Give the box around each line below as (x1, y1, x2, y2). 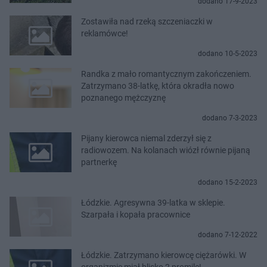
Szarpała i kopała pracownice (81, 209, 190, 219)
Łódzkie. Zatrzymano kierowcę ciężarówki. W (81, 250, 246, 260)
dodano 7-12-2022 (198, 230, 257, 239)
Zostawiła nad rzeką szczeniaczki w (81, 16, 213, 26)
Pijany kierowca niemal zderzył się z (81, 133, 212, 143)
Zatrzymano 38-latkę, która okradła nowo (81, 80, 234, 91)
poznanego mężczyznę (81, 92, 166, 103)
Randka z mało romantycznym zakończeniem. (81, 69, 252, 79)
